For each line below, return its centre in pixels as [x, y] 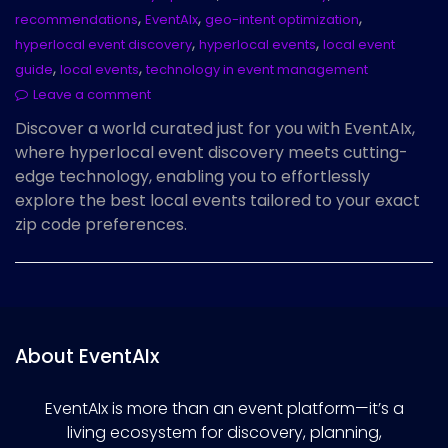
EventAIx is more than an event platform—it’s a [224, 409]
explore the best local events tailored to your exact [217, 201]
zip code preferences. [101, 225]
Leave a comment [92, 95]
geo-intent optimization [282, 20]
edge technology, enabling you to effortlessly [192, 177]
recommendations [76, 20]
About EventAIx [87, 357]
